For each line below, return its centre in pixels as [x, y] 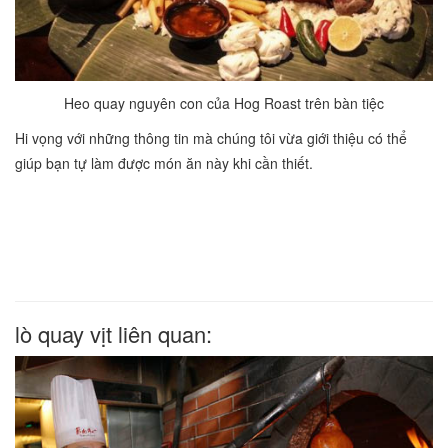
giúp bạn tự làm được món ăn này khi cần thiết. [164, 163]
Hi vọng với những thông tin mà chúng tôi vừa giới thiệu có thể [211, 138]
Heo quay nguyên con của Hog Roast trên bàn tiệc [224, 103]
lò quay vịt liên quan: [113, 334]
